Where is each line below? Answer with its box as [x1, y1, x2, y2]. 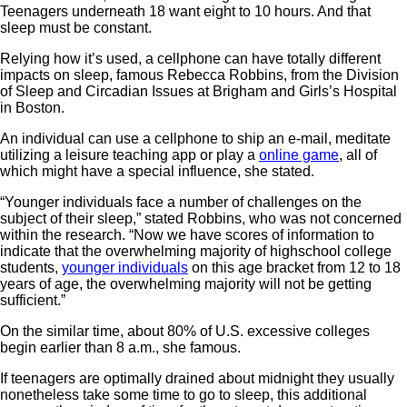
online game [259, 146, 339, 163]
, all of [339, 146, 377, 163]
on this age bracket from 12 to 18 [188, 259, 401, 275]
